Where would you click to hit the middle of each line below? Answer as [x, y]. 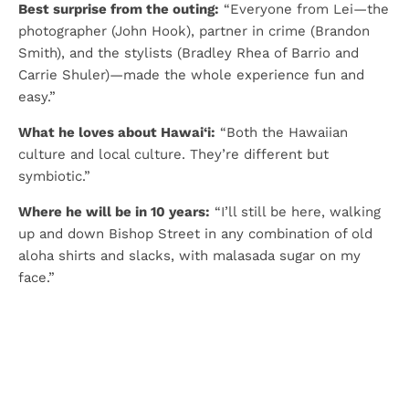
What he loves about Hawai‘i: [117, 132]
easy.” [37, 97]
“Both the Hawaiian [282, 132]
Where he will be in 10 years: [114, 212]
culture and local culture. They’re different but [173, 154]
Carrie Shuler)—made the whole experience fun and [191, 75]
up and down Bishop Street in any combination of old [195, 234]
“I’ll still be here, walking [295, 212]
